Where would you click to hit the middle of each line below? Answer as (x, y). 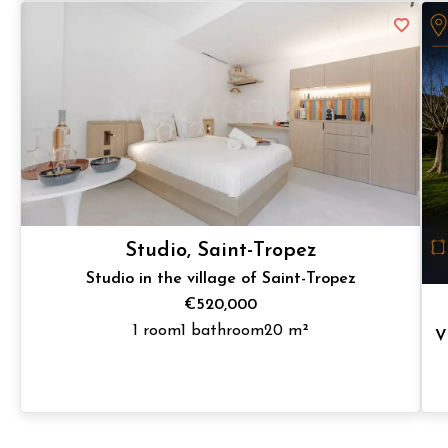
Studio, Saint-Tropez (220, 250)
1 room (156, 330)
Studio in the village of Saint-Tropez (220, 278)
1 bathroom (222, 330)
